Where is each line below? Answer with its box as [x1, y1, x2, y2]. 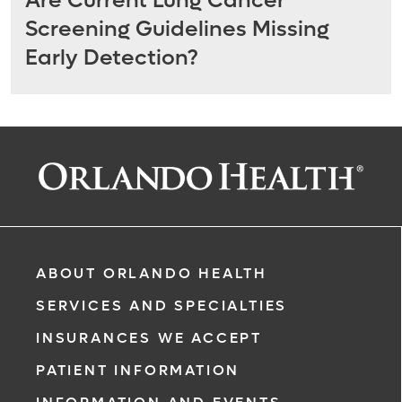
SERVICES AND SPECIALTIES [36, 296, 288, 315]
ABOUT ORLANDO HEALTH [36, 264, 267, 283]
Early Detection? [25, 44, 198, 73]
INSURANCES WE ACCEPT [36, 328, 262, 347]
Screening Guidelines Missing [25, 15, 329, 44]
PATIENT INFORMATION [36, 361, 240, 380]
